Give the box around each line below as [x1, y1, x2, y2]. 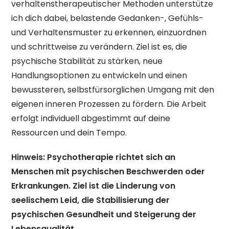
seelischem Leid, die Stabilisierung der [11, 194, 170, 206]
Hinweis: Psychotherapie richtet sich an [11, 151, 176, 163]
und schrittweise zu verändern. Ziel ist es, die [11, 41, 188, 53]
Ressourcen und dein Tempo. [11, 127, 127, 139]
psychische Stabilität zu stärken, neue [11, 55, 163, 67]
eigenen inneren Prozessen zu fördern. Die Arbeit [11, 98, 207, 110]
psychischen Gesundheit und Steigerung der [11, 209, 197, 220]
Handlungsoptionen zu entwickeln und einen [11, 70, 188, 81]
